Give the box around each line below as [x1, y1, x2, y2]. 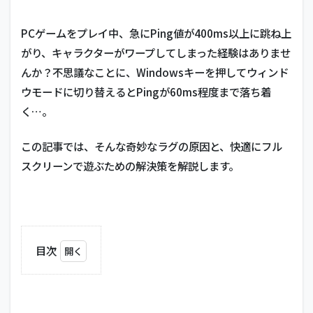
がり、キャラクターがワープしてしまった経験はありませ [21, 45, 291, 60]
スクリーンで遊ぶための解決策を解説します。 [21, 158, 239, 173]
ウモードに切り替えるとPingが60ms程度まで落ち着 [21, 84, 271, 99]
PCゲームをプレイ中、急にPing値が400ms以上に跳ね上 [21, 25, 291, 41]
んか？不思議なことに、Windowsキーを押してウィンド [21, 64, 289, 80]
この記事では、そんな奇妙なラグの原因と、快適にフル [21, 138, 282, 154]
